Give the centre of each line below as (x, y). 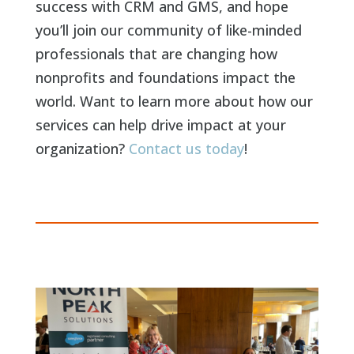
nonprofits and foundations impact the (165, 78)
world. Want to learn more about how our (174, 102)
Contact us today (186, 149)
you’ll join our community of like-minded (168, 30)
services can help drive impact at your (160, 125)
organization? (82, 149)
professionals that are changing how (156, 54)
